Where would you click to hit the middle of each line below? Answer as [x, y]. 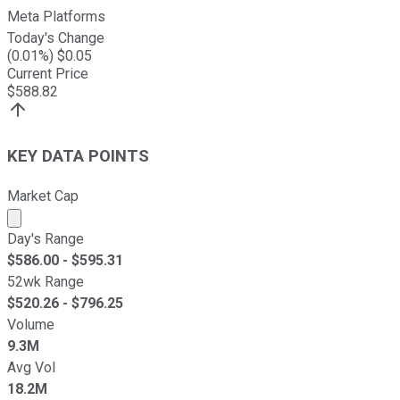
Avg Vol [31, 367]
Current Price [48, 74]
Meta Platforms [56, 17]
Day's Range [46, 238]
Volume [31, 324]
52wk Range [46, 281]
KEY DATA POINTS [78, 157]
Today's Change [56, 38]
